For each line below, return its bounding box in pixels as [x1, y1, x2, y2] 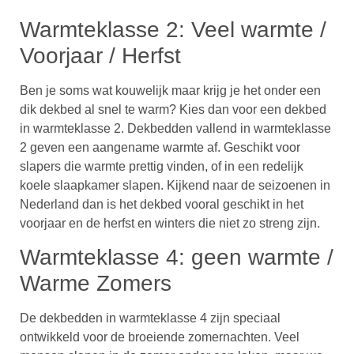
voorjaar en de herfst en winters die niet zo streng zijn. [20, 217, 320, 230]
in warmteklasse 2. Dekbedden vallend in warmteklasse [20, 122, 331, 135]
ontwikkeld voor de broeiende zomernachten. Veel [20, 330, 299, 345]
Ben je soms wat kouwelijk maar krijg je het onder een [20, 84, 321, 97]
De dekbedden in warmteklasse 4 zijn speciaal [20, 311, 281, 326]
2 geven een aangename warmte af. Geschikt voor [20, 141, 300, 154]
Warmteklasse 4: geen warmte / [20, 245, 333, 270]
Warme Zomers [20, 271, 171, 296]
